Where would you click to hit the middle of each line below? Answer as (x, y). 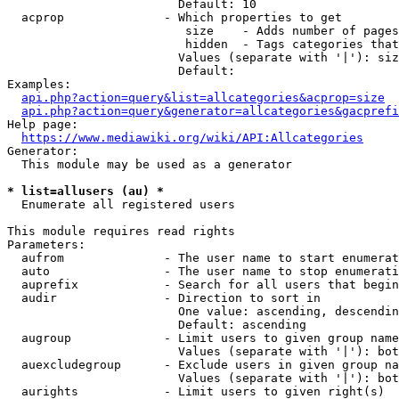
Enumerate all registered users (121, 204)
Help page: (43, 124)
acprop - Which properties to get (175, 17)
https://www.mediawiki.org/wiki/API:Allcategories (192, 138)
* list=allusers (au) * (85, 191)
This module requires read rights (121, 231)
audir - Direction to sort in (164, 298)
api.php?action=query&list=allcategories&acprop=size (203, 98)
